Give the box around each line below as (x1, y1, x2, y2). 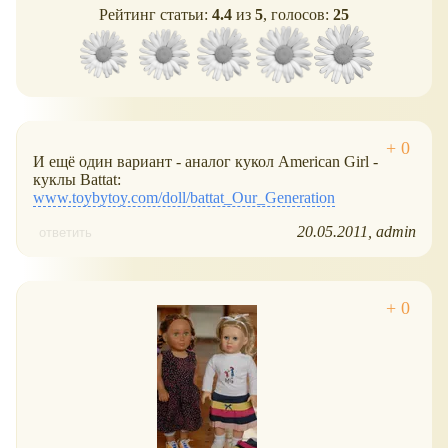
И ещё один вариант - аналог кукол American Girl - (33, 153, 378, 171)
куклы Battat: (33, 171, 121, 189)
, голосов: (263, 6, 333, 24)
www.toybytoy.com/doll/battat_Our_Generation (33, 189, 335, 207)
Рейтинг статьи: (99, 6, 212, 24)
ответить (39, 225, 92, 241)
